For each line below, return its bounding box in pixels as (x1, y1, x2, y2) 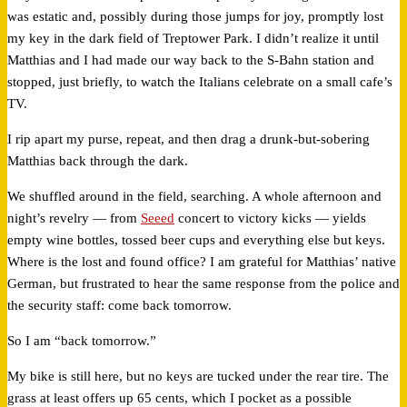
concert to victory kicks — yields (174, 210, 366, 225)
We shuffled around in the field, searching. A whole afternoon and (7, 188, 382, 203)
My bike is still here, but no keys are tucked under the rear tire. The (7, 368, 389, 383)
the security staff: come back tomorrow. (7, 297, 232, 313)
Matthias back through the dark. (7, 153, 188, 168)
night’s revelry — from (7, 210, 141, 225)
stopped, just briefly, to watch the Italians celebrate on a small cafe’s (7, 74, 392, 89)
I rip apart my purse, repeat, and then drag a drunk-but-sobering (7, 131, 370, 146)
